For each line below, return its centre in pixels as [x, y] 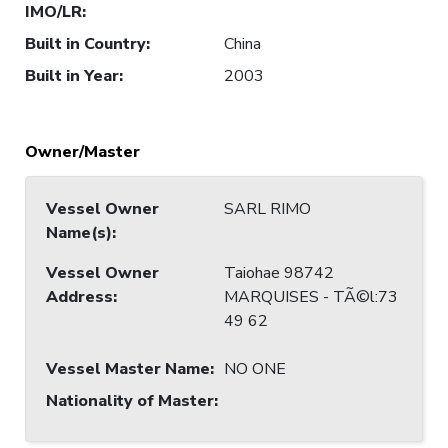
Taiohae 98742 [279, 272]
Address [79, 296]
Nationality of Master [130, 400]
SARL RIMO [267, 208]
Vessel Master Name [128, 368]
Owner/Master [82, 151]
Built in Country [85, 43]
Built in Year [72, 75]
